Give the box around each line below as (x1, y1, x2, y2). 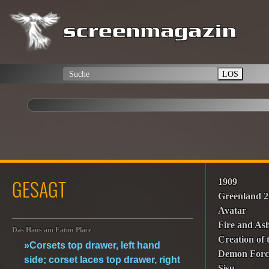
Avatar (218, 205, 247, 216)
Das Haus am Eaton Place (12, 226, 91, 234)
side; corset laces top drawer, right (24, 255, 180, 265)
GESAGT (12, 175, 66, 203)
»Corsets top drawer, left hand (24, 240, 160, 250)
